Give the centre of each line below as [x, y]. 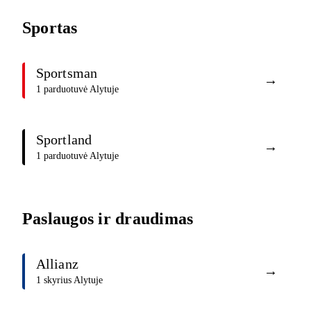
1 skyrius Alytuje [69, 280]
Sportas [50, 27]
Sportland [64, 140]
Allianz [57, 264]
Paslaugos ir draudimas [108, 218]
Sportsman [67, 73]
